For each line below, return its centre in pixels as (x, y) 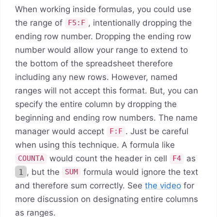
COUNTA (31, 159)
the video (163, 185)
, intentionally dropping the (140, 23)
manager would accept (61, 131)
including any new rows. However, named (96, 77)
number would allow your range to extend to (101, 50)
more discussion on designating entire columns (107, 199)
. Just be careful (157, 131)
